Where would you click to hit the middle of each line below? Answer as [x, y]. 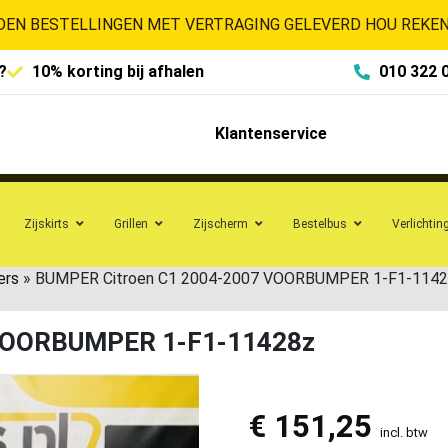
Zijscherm [220, 223]
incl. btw [403, 432]
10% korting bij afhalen [118, 71]
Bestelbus [320, 223]
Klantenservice [270, 134]
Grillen [131, 223]
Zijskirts [46, 223]
